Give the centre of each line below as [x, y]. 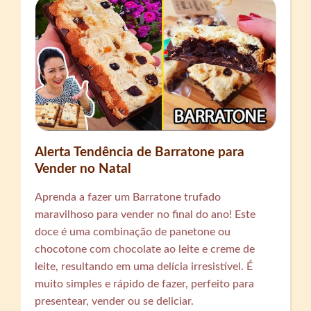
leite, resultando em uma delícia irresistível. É [144, 266]
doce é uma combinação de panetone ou [133, 232]
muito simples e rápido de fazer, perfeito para [145, 284]
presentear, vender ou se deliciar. [115, 301]
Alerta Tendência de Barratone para [140, 152]
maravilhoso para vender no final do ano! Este [145, 214]
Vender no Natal [83, 169]
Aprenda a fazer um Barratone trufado [128, 197]
